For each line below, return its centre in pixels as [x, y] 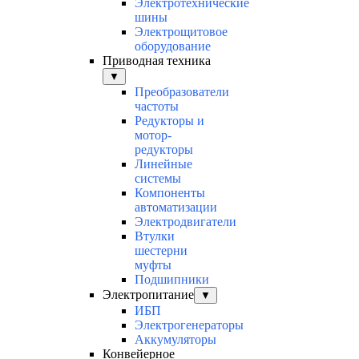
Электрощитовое [181, 32]
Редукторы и [169, 121]
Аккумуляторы [175, 340]
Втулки [155, 236]
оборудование [173, 46]
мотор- [153, 135]
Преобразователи [182, 92]
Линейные [163, 164]
